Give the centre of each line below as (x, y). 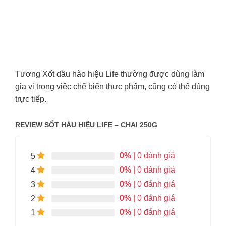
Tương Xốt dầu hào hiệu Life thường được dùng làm (109, 74)
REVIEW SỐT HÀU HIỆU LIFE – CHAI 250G (86, 125)
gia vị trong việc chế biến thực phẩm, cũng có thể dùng (112, 87)
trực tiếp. (31, 99)
